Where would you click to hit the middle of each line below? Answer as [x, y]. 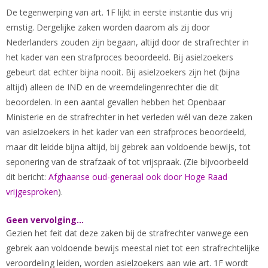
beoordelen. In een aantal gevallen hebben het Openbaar [116, 102]
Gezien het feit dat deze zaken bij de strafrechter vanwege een [127, 233]
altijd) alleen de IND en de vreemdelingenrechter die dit [112, 87]
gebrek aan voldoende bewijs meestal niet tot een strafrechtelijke [133, 248]
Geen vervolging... [45, 220]
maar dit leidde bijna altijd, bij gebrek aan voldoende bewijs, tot [128, 147]
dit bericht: [27, 177]
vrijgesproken [32, 192]
